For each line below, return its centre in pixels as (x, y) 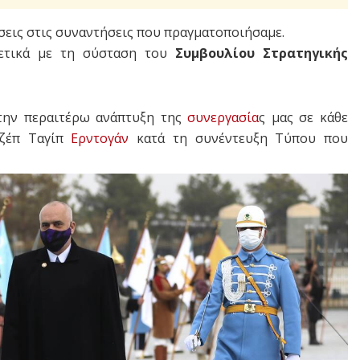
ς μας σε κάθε (304, 118)
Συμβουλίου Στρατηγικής (262, 53)
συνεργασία (223, 118)
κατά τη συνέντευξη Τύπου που (238, 139)
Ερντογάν (100, 139)
